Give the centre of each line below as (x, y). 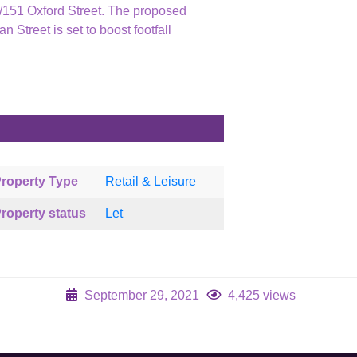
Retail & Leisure (151, 181)
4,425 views (260, 295)
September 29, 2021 (141, 295)
